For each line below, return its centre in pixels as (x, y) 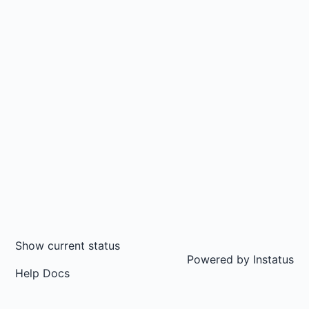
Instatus (272, 259)
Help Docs (42, 273)
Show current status (68, 246)
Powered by (218, 259)
